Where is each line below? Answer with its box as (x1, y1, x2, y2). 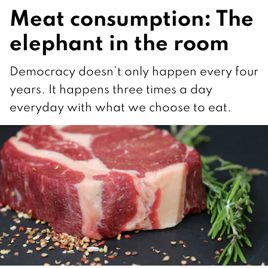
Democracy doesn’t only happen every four (10, 63, 258, 79)
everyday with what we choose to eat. (10, 99, 232, 115)
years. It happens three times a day (10, 81, 212, 97)
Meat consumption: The (10, 3, 254, 32)
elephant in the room (10, 28, 229, 56)
